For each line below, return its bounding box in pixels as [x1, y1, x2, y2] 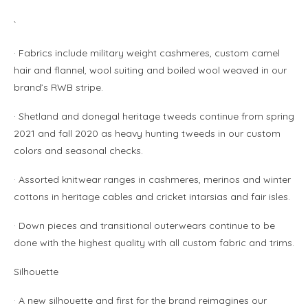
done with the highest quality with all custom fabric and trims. [14, 236, 294, 250]
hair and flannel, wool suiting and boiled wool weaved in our [14, 64, 287, 77]
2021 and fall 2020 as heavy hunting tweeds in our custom [14, 127, 280, 140]
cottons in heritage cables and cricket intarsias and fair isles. [14, 190, 290, 203]
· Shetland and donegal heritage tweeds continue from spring [14, 110, 294, 123]
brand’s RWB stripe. [14, 81, 103, 94]
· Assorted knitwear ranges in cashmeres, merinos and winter [14, 173, 291, 186]
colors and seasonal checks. [14, 144, 143, 157]
